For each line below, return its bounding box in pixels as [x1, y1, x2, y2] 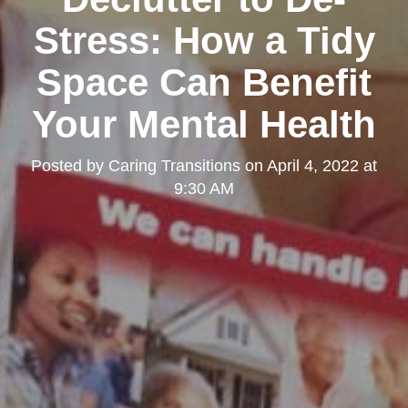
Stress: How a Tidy [33, 18, 375, 62]
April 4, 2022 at [267, 156, 377, 175]
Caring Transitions [108, 156, 240, 175]
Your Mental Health [32, 102, 376, 146]
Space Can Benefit [36, 60, 372, 104]
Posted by [31, 156, 108, 175]
